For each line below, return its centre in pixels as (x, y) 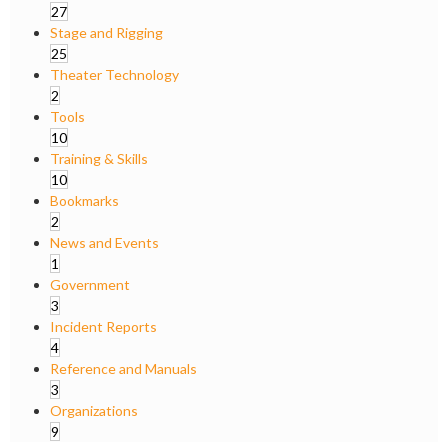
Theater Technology (114, 74)
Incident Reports (103, 326)
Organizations (94, 410)
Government (90, 284)
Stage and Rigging (106, 32)
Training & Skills (99, 158)
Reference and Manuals (123, 368)
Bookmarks (84, 200)
